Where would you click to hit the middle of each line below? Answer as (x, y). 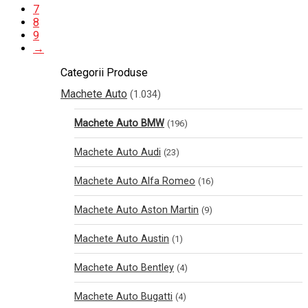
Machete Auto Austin (122, 239)
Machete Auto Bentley (124, 268)
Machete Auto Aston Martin (136, 210)
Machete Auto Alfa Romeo (135, 181)
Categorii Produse (104, 73)
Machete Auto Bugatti (123, 297)
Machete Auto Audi (118, 152)
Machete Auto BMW (119, 123)
